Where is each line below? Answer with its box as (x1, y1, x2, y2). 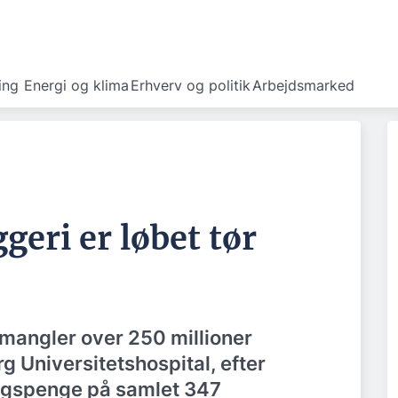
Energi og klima (24, 76, 129, 94)
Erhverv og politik (131, 76, 251, 94)
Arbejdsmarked (252, 76, 354, 94)
